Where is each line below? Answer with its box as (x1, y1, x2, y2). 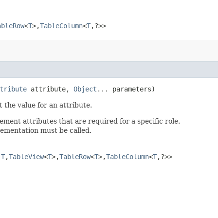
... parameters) (97, 85, 155, 93)
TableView (9, 153, 44, 161)
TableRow (59, 153, 91, 161)
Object (73, 85, 97, 93)
